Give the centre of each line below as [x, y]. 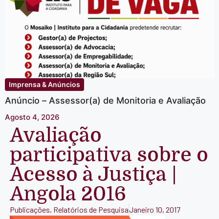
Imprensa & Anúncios [44, 85]
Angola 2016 [68, 194]
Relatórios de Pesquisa [91, 209]
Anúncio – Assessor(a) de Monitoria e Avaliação [105, 101]
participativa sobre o [109, 155]
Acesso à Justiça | [93, 174]
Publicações [30, 209]
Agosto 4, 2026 [32, 117]
